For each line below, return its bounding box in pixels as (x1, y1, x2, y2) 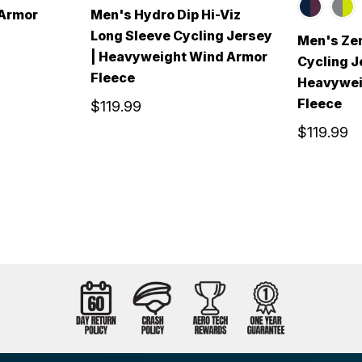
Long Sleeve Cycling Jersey (90, 27, 272, 44)
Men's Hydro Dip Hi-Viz (90, 6, 241, 23)
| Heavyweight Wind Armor (90, 48, 267, 65)
